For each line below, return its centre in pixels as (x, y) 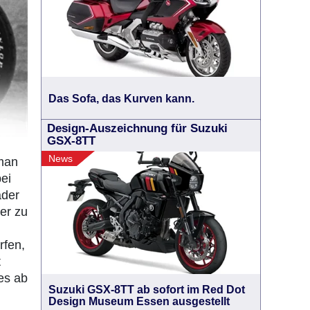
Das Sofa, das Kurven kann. (121, 98)
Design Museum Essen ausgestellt (139, 301)
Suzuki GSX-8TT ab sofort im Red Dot (147, 290)
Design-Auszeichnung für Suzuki (137, 128)
